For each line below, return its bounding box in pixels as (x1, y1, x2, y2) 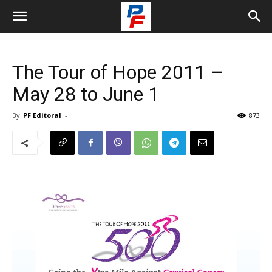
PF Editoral (23, 110, 61, 120)
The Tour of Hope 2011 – (12, 61, 223, 84)
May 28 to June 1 (12, 83, 159, 106)
